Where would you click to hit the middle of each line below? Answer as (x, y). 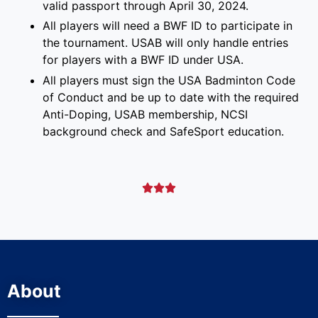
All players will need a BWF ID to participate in (168, 26)
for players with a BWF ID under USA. (143, 60)
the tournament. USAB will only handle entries (165, 43)
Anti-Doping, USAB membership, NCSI (145, 115)
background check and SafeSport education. (163, 132)
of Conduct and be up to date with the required (171, 98)
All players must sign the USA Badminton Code (169, 81)
